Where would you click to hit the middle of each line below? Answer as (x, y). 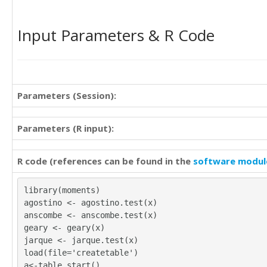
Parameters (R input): (66, 128)
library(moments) (62, 190)
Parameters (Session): (67, 95)
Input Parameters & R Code (116, 35)
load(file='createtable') (81, 253)
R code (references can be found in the (105, 161)
